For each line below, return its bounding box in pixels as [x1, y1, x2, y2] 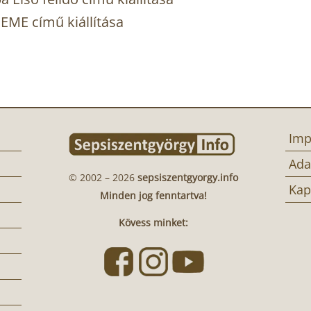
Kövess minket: [119, 215, 189, 229]
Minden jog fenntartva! [100, 188, 208, 202]
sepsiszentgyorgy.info [135, 170, 239, 184]
